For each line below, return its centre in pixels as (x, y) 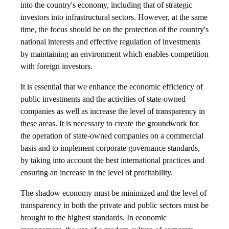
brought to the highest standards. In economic (94, 218)
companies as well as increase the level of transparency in (113, 111)
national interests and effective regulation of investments (110, 42)
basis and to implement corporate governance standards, (110, 148)
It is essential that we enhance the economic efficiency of (112, 87)
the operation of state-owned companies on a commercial (112, 136)
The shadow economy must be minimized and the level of (113, 193)
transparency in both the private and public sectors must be (114, 205)
